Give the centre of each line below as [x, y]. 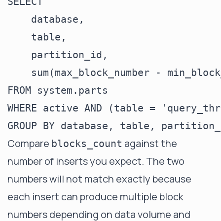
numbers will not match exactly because [99, 179]
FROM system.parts [58, 90]
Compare [29, 143]
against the [150, 143]
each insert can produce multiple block [95, 197]
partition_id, [58, 55]
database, [46, 19]
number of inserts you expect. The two [96, 161]
